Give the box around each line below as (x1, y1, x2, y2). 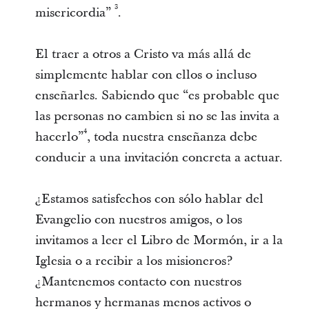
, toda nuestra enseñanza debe (86, 128, 257, 146)
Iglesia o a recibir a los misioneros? (34, 252, 232, 270)
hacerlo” (34, 128, 83, 146)
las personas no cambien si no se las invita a (34, 108, 279, 125)
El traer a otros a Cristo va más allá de (34, 46, 251, 63)
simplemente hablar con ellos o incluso (34, 66, 257, 83)
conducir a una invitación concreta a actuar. (34, 149, 283, 166)
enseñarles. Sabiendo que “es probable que (34, 87, 279, 104)
